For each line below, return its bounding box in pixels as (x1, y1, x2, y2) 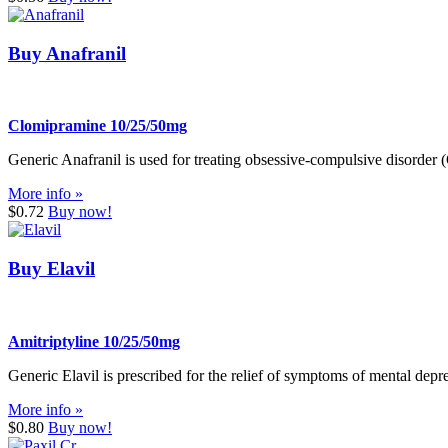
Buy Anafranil (8, 42, 126, 64)
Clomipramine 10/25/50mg (8, 117, 187, 135)
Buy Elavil (8, 258, 95, 280)
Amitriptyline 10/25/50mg (8, 332, 180, 350)
